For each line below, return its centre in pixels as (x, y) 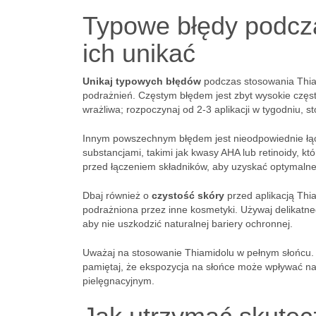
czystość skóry (188, 195)
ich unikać (139, 53)
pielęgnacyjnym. (119, 281)
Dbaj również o (117, 195)
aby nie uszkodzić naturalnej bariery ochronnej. (188, 224)
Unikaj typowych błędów (142, 81)
